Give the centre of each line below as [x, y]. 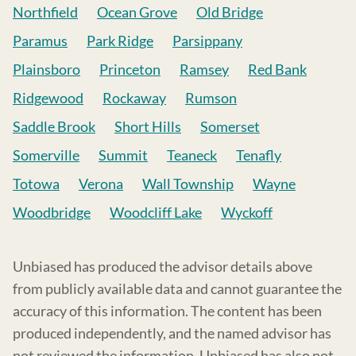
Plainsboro [46, 69]
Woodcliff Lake [156, 212]
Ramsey [204, 69]
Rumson [211, 97]
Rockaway [134, 97]
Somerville [46, 155]
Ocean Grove [137, 12]
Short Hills [148, 126]
